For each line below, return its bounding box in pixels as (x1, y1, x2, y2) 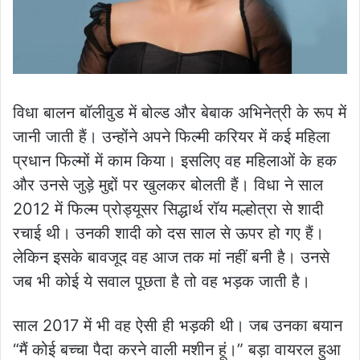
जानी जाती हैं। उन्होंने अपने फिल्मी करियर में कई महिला (13, 126, 330, 146)
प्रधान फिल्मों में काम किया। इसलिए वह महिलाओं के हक (13, 150, 337, 170)
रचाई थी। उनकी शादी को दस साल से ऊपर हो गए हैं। (13, 223, 324, 243)
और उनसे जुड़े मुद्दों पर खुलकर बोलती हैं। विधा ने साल (13, 174, 323, 194)
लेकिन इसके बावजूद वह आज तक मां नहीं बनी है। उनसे (13, 247, 329, 267)
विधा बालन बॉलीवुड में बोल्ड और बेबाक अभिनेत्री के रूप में (13, 102, 346, 122)
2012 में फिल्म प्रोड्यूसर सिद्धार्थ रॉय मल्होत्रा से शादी (13, 198, 324, 219)
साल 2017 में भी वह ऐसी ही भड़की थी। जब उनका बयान (13, 315, 342, 335)
